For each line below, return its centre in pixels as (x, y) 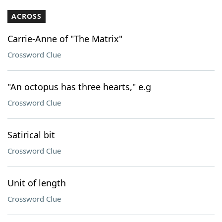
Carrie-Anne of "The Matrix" (65, 39)
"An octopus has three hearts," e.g (79, 87)
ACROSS (27, 16)
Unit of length (37, 183)
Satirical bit (31, 135)
